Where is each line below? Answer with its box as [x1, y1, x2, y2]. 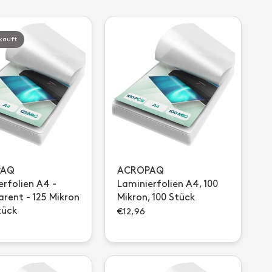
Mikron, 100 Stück [117, 193, 195, 202]
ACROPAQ [117, 166, 164, 175]
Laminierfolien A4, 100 [117, 180, 218, 189]
